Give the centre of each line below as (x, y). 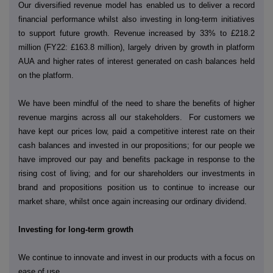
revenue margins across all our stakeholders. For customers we (136, 118)
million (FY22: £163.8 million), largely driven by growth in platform (136, 47)
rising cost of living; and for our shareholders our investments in (136, 174)
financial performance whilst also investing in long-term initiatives (136, 19)
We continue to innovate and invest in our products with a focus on (136, 258)
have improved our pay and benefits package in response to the (136, 160)
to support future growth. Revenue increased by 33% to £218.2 (136, 33)
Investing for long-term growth (76, 230)
